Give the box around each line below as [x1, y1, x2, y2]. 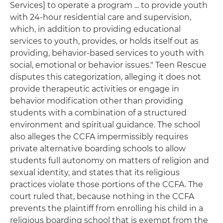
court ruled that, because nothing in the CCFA [10, 192, 194, 201]
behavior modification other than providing [10, 96, 183, 106]
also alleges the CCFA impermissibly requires [10, 132, 188, 141]
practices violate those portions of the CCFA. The [10, 180, 203, 189]
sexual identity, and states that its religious [10, 168, 180, 177]
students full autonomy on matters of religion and [10, 156, 209, 165]
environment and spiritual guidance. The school [10, 120, 200, 129]
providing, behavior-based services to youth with [10, 48, 204, 58]
